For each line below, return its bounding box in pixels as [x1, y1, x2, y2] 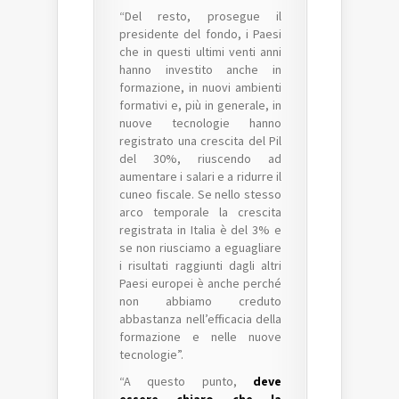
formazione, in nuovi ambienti [119, 79, 281, 95]
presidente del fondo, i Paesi [119, 26, 281, 42]
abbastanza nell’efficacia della [119, 311, 281, 327]
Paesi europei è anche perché [119, 275, 281, 291]
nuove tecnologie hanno [119, 115, 281, 131]
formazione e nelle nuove [119, 329, 281, 345]
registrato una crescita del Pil [119, 133, 281, 149]
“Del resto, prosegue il [119, 8, 281, 24]
